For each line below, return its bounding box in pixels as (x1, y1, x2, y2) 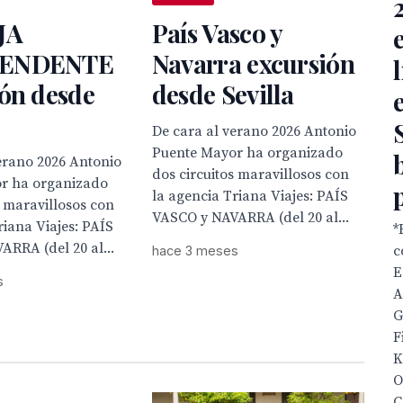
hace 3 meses (151, 242, 238, 258)
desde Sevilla (151, 76, 294, 111)
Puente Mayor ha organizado (151, 143, 343, 162)
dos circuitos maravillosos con (151, 165, 349, 184)
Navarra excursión (151, 46, 354, 80)
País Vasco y (151, 15, 282, 49)
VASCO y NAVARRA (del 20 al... (151, 208, 349, 227)
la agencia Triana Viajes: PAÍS (151, 186, 348, 205)
